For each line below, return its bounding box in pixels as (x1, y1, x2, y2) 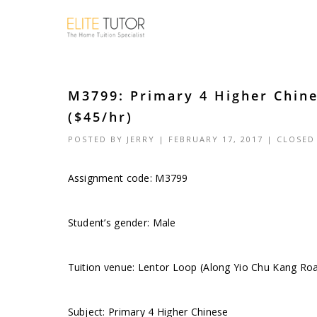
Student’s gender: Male (67, 216, 176, 229)
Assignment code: (67, 171, 156, 185)
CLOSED (276, 134, 315, 144)
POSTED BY (67, 134, 127, 144)
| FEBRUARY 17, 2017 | (154, 134, 277, 144)
